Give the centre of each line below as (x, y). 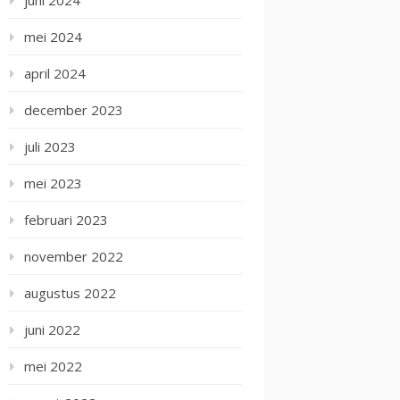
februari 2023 (66, 220)
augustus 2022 (70, 293)
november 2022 (74, 256)
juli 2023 (50, 146)
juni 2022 (52, 329)
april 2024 (55, 73)
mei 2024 (53, 37)
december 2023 (74, 110)
